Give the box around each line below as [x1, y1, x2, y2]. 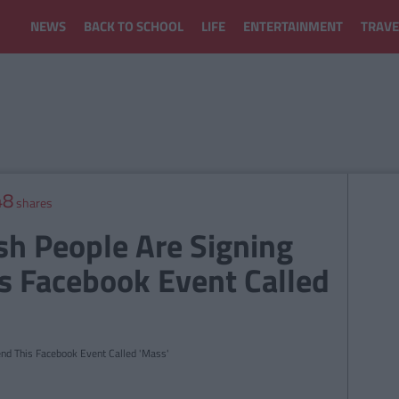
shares [13, 193, 53, 212]
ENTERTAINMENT [243, 16, 343, 37]
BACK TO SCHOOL [84, 16, 183, 37]
